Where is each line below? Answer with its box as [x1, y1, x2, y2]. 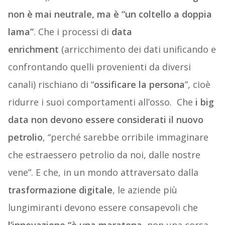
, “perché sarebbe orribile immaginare [42, 131, 208, 144]
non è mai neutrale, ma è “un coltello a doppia [8, 8, 212, 21]
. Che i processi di [33, 26, 111, 38]
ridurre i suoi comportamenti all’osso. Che [8, 96, 195, 108]
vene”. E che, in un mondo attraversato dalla [8, 166, 198, 179]
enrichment [8, 43, 59, 56]
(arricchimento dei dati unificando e [58, 43, 216, 56]
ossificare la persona [93, 78, 185, 91]
